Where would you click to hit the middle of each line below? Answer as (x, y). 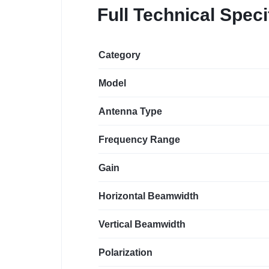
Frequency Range (139, 140)
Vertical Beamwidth (142, 225)
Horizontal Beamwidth (149, 196)
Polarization (125, 253)
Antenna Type (130, 112)
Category (119, 55)
